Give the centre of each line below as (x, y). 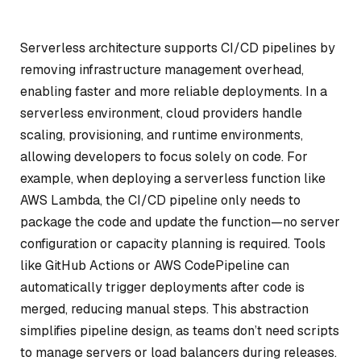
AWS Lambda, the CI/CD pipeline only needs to (160, 200)
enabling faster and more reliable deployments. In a (174, 91)
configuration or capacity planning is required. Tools (173, 244)
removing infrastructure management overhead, (162, 70)
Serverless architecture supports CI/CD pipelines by (178, 48)
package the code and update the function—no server (180, 222)
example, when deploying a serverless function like (173, 178)
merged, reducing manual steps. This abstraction (164, 309)
